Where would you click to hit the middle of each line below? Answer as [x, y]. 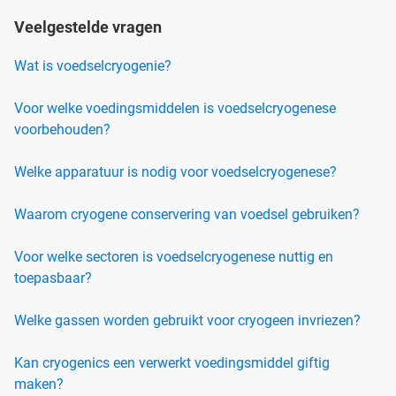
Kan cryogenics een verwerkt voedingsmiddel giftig [172, 362]
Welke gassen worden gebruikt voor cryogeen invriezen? [187, 320]
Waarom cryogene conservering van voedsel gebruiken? [187, 214]
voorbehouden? [62, 129]
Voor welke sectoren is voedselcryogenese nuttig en [174, 256]
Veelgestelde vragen [88, 27]
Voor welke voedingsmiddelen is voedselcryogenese [175, 108]
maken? [39, 384]
